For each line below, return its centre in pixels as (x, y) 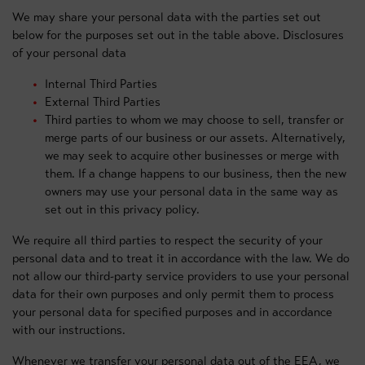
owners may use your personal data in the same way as (191, 191)
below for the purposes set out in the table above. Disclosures (178, 35)
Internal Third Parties (101, 84)
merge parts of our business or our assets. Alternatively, (195, 138)
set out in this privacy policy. (122, 209)
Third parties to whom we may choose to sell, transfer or (194, 120)
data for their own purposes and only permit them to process (173, 294)
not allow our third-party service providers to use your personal (181, 276)
